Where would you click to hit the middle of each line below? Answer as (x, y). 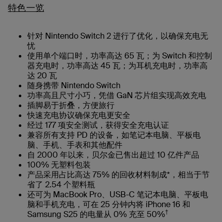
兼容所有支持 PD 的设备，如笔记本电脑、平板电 (114, 135)
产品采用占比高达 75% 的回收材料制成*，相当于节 (118, 174)
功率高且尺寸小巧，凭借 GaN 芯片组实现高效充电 (117, 95)
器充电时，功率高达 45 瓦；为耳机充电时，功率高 (117, 65)
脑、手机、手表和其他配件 (75, 145)
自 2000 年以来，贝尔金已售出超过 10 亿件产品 (113, 155)
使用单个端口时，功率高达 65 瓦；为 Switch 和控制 (120, 55)
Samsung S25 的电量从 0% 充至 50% (96, 214)
